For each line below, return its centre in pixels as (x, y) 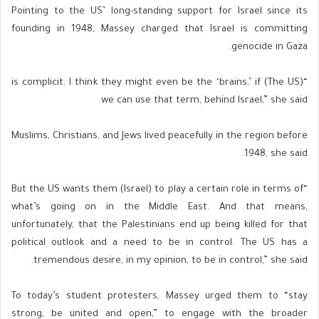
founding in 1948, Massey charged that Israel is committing (159, 29)
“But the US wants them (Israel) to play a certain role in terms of (157, 189)
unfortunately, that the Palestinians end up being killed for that (159, 225)
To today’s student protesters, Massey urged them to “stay (159, 296)
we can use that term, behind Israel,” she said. (204, 100)
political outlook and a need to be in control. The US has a (159, 243)
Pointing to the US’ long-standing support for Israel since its (159, 11)
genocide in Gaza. (270, 47)
